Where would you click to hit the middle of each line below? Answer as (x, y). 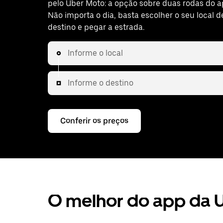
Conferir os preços (94, 121)
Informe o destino (101, 83)
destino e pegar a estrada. (96, 27)
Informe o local (95, 53)
